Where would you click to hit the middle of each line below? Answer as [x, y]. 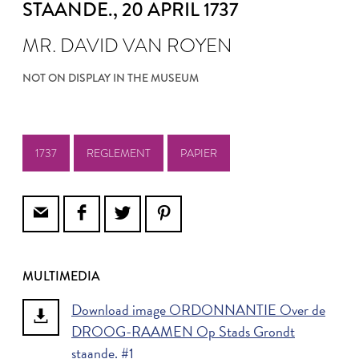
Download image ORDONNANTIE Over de [198, 310]
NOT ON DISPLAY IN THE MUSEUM [111, 78]
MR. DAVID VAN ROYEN [127, 45]
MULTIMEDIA [61, 276]
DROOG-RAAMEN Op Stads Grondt [183, 331]
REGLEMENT [119, 153]
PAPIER [199, 153]
